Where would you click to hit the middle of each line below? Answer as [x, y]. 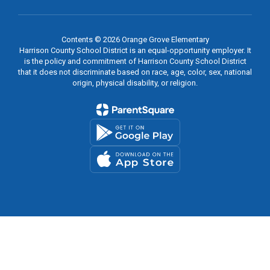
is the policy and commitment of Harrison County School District [135, 61]
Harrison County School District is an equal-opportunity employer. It [135, 51]
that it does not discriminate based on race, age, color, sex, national [135, 72]
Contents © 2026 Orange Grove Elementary [135, 40]
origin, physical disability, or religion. [135, 83]
